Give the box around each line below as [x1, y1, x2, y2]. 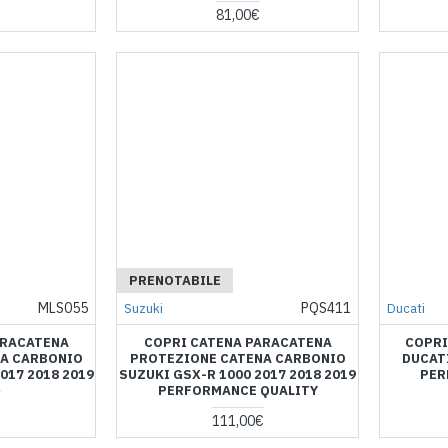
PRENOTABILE [129, 272, 222, 290]
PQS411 [300, 299, 351, 318]
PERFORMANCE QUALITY [157, 382, 318, 400]
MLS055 [38, 299, 89, 318]
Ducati [386, 300, 425, 318]
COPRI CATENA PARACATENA [143, 334, 332, 352]
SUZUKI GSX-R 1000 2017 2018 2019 [119, 366, 357, 384]
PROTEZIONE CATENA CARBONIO [129, 350, 346, 368]
